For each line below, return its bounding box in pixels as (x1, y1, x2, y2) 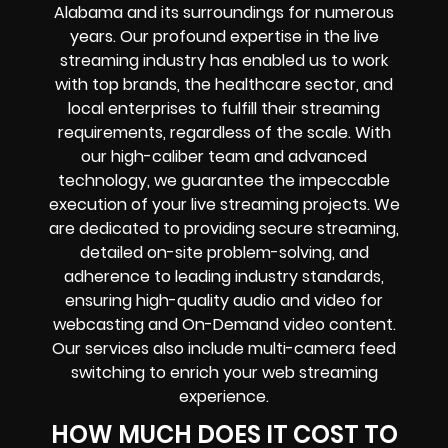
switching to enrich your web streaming (70, 360, 378, 384)
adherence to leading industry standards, (64, 264, 384, 288)
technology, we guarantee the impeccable (58, 168, 390, 192)
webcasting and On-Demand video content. (52, 312, 396, 336)
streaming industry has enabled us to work (60, 48, 388, 72)
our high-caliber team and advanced (81, 144, 367, 168)
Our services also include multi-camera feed (52, 336, 396, 360)
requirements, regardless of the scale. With (57, 120, 391, 144)
